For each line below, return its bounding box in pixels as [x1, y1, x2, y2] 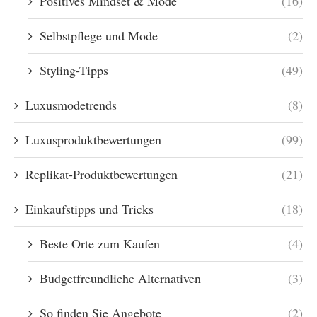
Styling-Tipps [40, 62, 108, 79]
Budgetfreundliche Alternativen [40, 270, 201, 287]
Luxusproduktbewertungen [25, 131, 161, 148]
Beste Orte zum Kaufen [40, 235, 160, 252]
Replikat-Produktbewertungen [25, 166, 178, 183]
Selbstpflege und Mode [40, 27, 158, 44]
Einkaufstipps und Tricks [25, 200, 154, 217]
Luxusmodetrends [25, 96, 117, 113]
